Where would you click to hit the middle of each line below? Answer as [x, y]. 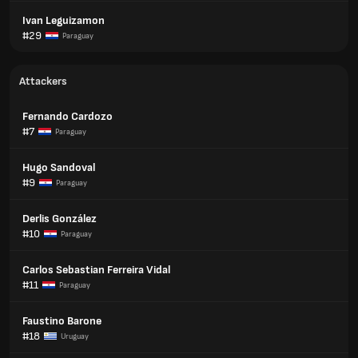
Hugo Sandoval [59, 167]
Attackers [43, 81]
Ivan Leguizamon [64, 20]
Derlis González [60, 219]
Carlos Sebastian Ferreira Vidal [96, 270]
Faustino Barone [62, 321]
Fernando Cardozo [68, 116]
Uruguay [75, 336]
